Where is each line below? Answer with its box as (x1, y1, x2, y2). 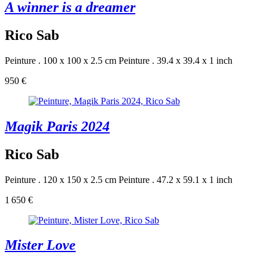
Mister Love (5, 237, 76, 253)
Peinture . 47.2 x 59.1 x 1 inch (119, 174, 232, 185)
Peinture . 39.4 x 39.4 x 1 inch (119, 55, 232, 66)
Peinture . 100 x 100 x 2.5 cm (5, 55, 116, 66)
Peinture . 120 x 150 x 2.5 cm (5, 174, 116, 185)
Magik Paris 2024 (5, 118, 110, 134)
